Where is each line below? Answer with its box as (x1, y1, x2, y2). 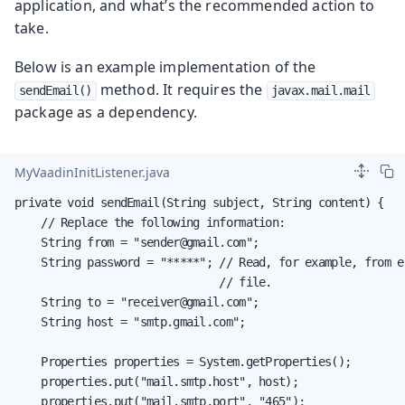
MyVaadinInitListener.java (14, 164, 170, 182)
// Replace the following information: (14, 214, 286, 230)
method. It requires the (96, 79, 267, 99)
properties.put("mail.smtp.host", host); (14, 373, 298, 389)
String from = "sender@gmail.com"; (14, 234, 259, 250)
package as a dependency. (14, 101, 197, 122)
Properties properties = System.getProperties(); (14, 353, 352, 369)
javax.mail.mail (270, 82, 371, 98)
